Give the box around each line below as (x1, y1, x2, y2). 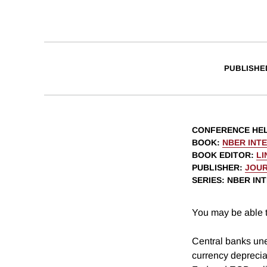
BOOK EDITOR (192, 150, 251, 160)
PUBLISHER (192, 163, 240, 173)
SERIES (192, 175, 222, 185)
